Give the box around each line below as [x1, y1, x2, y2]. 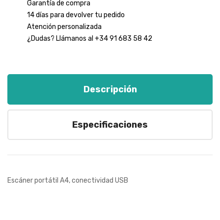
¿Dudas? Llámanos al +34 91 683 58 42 [27, 34, 152, 43]
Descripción [83, 84, 137, 95]
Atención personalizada [27, 23, 102, 31]
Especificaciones [72, 119, 148, 131]
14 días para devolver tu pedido [27, 11, 125, 20]
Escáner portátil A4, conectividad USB [7, 176, 128, 185]
